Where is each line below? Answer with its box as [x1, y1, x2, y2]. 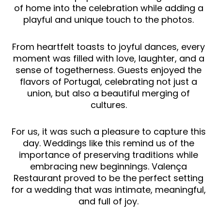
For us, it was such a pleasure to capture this [11, 125, 206, 138]
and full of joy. [78, 195, 139, 208]
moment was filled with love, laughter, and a [13, 52, 204, 64]
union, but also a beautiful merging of [27, 87, 190, 99]
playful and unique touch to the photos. [23, 14, 194, 26]
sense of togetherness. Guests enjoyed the [15, 63, 201, 76]
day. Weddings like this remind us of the [23, 137, 194, 150]
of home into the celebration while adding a [14, 2, 203, 15]
